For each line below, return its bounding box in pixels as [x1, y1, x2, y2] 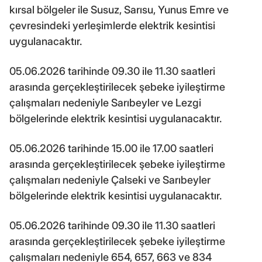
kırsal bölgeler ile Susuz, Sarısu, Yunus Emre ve [9, 3, 229, 16]
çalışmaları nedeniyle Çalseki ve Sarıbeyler [9, 173, 211, 186]
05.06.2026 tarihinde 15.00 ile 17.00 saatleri [9, 142, 213, 154]
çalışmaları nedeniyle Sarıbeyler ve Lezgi [9, 96, 201, 109]
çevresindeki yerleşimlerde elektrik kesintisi [9, 19, 215, 32]
